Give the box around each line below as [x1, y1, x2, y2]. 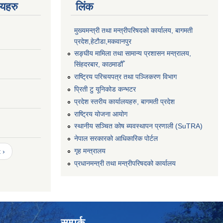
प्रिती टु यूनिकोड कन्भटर [74, 85, 136, 93]
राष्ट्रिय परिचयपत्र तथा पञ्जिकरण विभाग [74, 73, 177, 81]
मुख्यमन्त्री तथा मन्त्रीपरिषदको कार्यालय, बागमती [74, 26, 193, 34]
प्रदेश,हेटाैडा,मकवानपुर [74, 37, 131, 45]
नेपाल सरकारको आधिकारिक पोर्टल [74, 134, 158, 143]
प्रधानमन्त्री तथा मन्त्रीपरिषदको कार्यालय [74, 159, 176, 167]
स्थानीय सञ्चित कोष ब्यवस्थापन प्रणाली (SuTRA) [74, 122, 203, 130]
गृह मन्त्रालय [74, 146, 106, 155]
